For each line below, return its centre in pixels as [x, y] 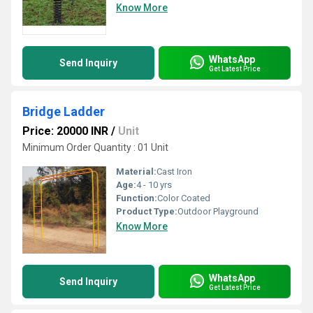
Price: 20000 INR [65, 131]
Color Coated [184, 198]
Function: [137, 198]
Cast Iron [174, 172]
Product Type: [147, 211]
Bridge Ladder [64, 111]
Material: [136, 172]
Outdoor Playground [218, 211]
